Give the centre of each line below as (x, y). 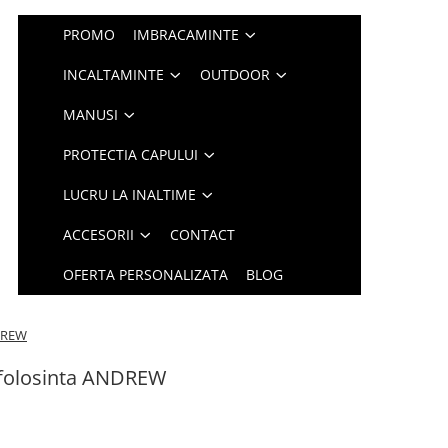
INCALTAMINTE (114, 74)
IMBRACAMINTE (186, 34)
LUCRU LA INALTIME (130, 194)
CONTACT (203, 234)
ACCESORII (99, 234)
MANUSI (91, 114)
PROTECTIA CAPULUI (131, 154)
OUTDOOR (235, 74)
